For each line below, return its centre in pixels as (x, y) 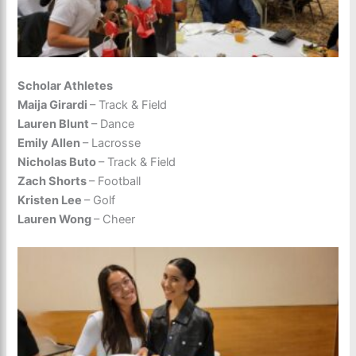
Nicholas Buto (58, 162)
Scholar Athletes (66, 85)
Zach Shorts (54, 181)
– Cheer (115, 219)
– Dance (113, 124)
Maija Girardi (54, 104)
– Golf (100, 200)
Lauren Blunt (55, 124)
